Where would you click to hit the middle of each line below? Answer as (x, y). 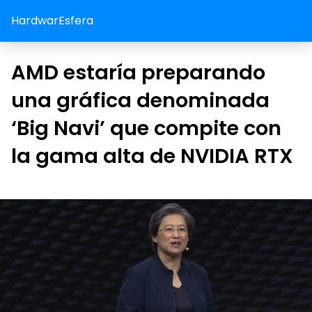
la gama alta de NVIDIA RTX (152, 156)
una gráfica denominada (140, 100)
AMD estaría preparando (138, 72)
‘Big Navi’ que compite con (146, 128)
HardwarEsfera (52, 21)
